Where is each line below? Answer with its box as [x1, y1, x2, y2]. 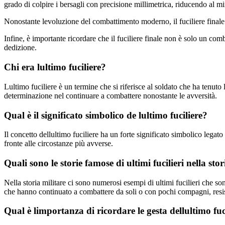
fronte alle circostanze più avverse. [4, 139, 113, 148]
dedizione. [4, 43, 37, 52]
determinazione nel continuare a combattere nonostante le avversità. [4, 91, 217, 100]
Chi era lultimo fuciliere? [4, 62, 106, 73]
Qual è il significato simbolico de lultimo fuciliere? [4, 109, 207, 121]
